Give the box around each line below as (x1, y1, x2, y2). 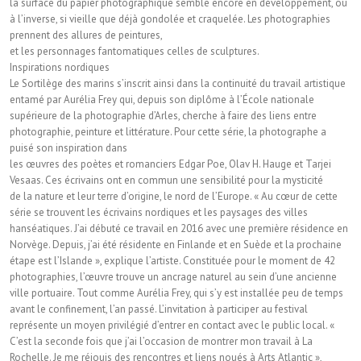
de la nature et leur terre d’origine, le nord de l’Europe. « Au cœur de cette (10, 189, 338, 203)
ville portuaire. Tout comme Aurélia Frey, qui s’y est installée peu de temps (10, 285, 343, 300)
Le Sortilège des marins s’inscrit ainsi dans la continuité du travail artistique (10, 76, 346, 90)
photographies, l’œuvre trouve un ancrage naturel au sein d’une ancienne (10, 269, 337, 284)
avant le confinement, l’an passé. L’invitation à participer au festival (10, 301, 308, 316)
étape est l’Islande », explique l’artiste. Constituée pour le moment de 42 (10, 253, 335, 268)
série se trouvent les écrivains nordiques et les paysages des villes (10, 205, 308, 219)
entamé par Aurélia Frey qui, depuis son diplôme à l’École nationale (10, 92, 314, 106)
